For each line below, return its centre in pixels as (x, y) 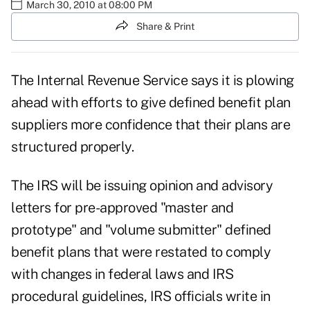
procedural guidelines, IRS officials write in (141, 297)
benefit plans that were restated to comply (141, 252)
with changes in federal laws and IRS (122, 274)
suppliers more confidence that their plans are (151, 125)
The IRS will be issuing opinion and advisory (142, 186)
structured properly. (72, 147)
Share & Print (165, 26)
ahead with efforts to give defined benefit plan (151, 103)
